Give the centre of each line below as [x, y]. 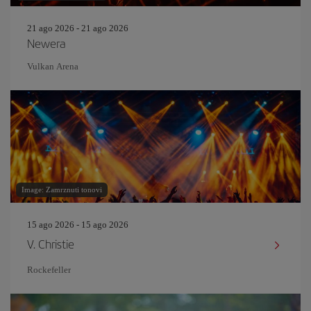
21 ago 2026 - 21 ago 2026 [78, 28]
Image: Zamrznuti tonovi [62, 190]
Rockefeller [49, 270]
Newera [46, 43]
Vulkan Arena [53, 66]
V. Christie [51, 244]
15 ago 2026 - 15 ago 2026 [78, 225]
